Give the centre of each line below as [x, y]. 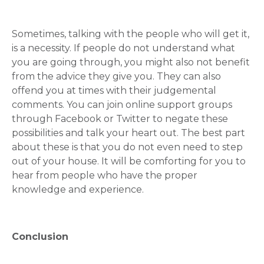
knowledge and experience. [78, 189]
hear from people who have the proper [105, 175]
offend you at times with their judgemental [114, 90]
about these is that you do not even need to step [127, 147]
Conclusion [40, 237]
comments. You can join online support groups [122, 105]
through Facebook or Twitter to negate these [120, 119]
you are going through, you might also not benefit [131, 62]
